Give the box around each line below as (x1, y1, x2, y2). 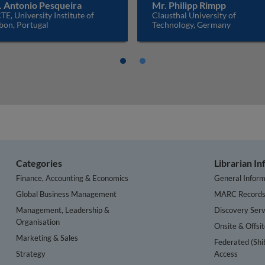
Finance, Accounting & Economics (16, 173, 129, 183)
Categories (16, 157, 63, 169)
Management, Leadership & (16, 205, 110, 215)
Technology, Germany (152, 20, 231, 30)
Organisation (16, 216, 60, 227)
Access (214, 248, 238, 258)
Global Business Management (16, 189, 117, 199)
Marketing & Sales (16, 232, 79, 243)
